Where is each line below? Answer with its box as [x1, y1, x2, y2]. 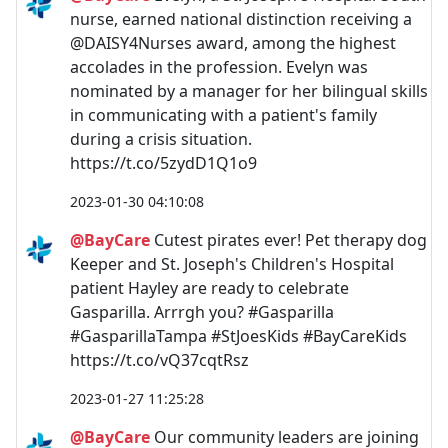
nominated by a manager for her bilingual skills [70, 79, 428, 102]
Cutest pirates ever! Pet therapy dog [150, 228, 427, 251]
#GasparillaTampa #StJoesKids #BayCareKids [70, 324, 407, 347]
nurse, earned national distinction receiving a [70, 7, 412, 30]
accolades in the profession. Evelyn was [70, 55, 368, 78]
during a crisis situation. [70, 127, 252, 150]
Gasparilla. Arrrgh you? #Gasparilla [70, 300, 334, 323]
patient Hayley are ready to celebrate [70, 276, 349, 299]
